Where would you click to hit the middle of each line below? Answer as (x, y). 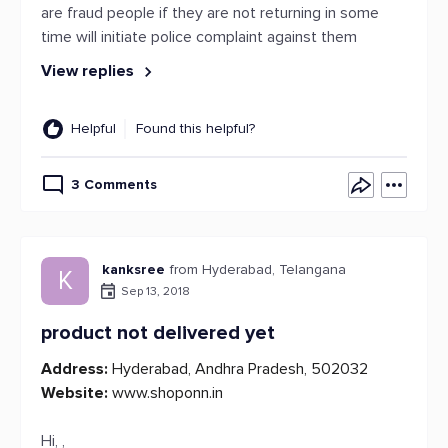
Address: (74, 369)
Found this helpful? (195, 128)
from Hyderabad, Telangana (258, 269)
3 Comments (114, 184)
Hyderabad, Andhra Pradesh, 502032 (238, 369)
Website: (74, 393)
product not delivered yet (158, 333)
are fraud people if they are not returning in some (210, 13)
